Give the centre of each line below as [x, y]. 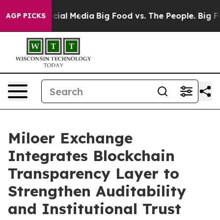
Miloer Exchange [70, 138]
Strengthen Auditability [97, 191]
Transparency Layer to [94, 173]
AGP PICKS [26, 16]
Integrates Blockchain [91, 156]
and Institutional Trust [95, 209]
